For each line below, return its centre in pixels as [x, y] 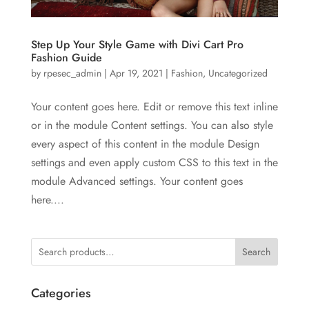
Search [257, 252]
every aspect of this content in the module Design [145, 143]
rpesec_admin [72, 73]
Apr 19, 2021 [136, 73]
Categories [61, 293]
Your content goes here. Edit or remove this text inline [154, 106]
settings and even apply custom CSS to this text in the [154, 162]
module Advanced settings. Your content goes [137, 181]
